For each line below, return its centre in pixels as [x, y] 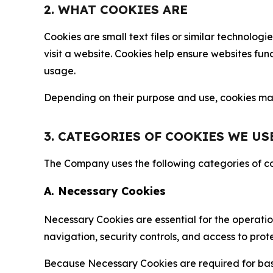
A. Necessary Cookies [105, 191]
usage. [60, 71]
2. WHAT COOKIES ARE [116, 9]
